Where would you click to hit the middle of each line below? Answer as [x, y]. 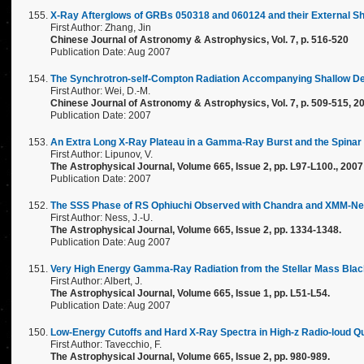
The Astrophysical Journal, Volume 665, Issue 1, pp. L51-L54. [190, 293]
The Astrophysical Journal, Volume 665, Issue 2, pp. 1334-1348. [196, 230]
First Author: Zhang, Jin [101, 28]
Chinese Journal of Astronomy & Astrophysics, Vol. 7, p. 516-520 [199, 40]
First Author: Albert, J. [96, 281]
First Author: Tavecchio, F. [106, 344]
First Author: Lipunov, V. [102, 154]
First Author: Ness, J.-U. [102, 218]
